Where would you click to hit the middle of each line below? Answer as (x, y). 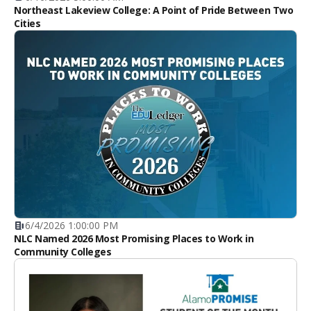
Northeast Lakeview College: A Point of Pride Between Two (154, 10)
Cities (27, 23)
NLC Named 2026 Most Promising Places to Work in (134, 239)
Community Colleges (63, 252)
